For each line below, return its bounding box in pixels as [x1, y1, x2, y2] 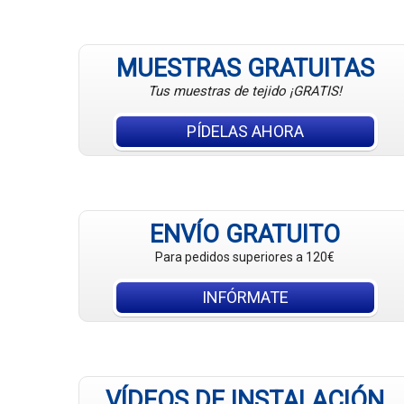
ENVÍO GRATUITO [150, 220, 341, 250]
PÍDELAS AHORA [186, 122, 304, 142]
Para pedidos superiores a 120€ [155, 250, 335, 265]
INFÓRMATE [201, 288, 289, 308]
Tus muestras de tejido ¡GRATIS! [148, 83, 343, 100]
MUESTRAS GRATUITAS [115, 54, 374, 84]
